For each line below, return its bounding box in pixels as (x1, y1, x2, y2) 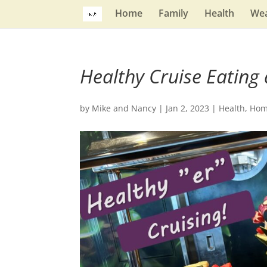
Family (159, 7, 189, 20)
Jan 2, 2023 (166, 103, 210, 114)
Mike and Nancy (92, 103, 157, 114)
